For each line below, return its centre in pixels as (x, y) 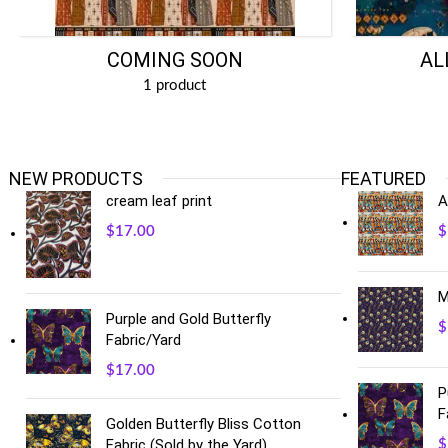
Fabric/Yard (144, 339)
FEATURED (383, 178)
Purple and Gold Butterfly (189, 318)
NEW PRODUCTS (76, 178)
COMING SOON (174, 60)
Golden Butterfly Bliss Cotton (204, 423)
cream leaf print (159, 201)
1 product (175, 85)
